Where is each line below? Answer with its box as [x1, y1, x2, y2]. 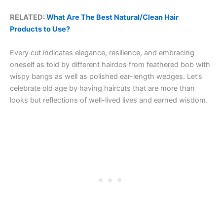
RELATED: [10, 12, 46, 22]
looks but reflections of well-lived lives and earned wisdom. [10, 95, 208, 105]
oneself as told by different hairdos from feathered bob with [10, 60, 210, 69]
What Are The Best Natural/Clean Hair [46, 12, 179, 22]
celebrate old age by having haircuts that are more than [10, 83, 195, 93]
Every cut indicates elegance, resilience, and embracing [10, 48, 194, 57]
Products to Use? [10, 24, 70, 34]
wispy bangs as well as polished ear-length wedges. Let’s [10, 72, 202, 81]
